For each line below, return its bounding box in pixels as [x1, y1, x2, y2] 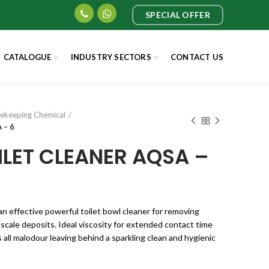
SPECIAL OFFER [145, 10, 210, 20]
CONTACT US [171, 52, 223, 62]
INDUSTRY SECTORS [70, 52, 151, 62]
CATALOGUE [3, 52, 52, 62]
